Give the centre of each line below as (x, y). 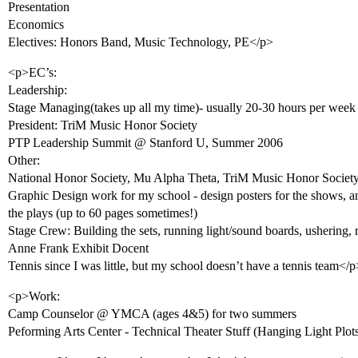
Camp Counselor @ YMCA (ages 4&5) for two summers (152, 314)
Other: (24, 160)
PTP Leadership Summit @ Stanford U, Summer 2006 (145, 143)
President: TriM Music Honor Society (103, 125)
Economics (36, 24)
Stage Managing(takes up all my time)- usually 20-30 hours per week (182, 107)
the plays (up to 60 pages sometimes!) (103, 213)
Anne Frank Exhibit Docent (78, 248)
